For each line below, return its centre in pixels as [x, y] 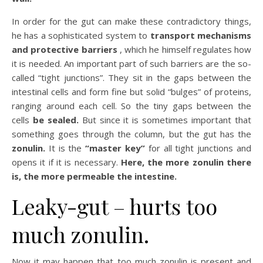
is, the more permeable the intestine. [94, 176]
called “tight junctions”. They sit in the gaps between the [131, 78]
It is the [65, 148]
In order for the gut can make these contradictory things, [131, 21]
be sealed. [57, 120]
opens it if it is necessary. [66, 162]
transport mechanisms [201, 36]
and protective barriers [66, 50]
